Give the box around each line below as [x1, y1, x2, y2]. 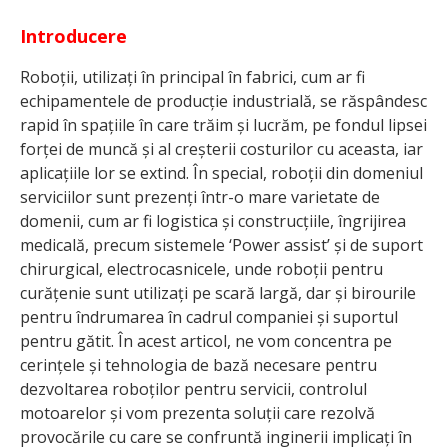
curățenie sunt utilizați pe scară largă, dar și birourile [20, 281, 416, 304]
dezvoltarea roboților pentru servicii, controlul [20, 377, 367, 400]
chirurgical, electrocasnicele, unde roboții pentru [20, 257, 383, 280]
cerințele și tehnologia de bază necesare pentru [20, 353, 377, 376]
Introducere [20, 23, 127, 48]
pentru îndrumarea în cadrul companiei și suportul [20, 305, 398, 328]
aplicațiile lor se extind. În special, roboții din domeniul [20, 161, 423, 184]
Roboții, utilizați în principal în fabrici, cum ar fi [20, 65, 365, 88]
